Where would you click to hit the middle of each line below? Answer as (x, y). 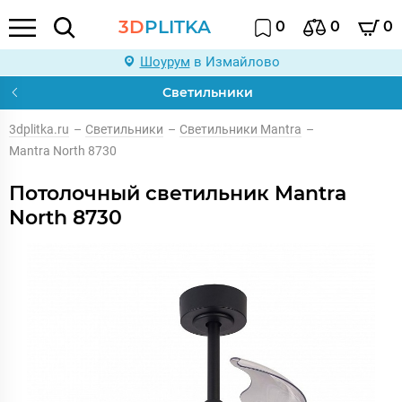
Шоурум (165, 62)
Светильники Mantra (240, 129)
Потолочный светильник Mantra (178, 193)
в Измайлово (235, 62)
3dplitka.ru (39, 129)
